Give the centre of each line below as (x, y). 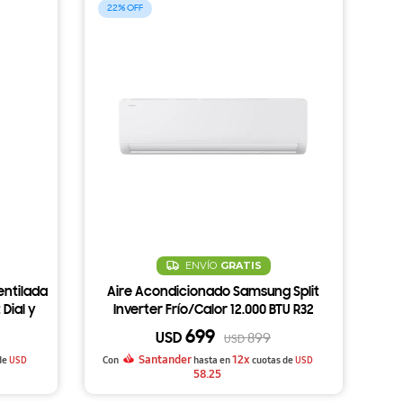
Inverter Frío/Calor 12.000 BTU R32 (213, 310)
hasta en (212, 360)
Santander (164, 359)
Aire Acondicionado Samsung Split (214, 292)
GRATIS (241, 266)
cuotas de (272, 360)
